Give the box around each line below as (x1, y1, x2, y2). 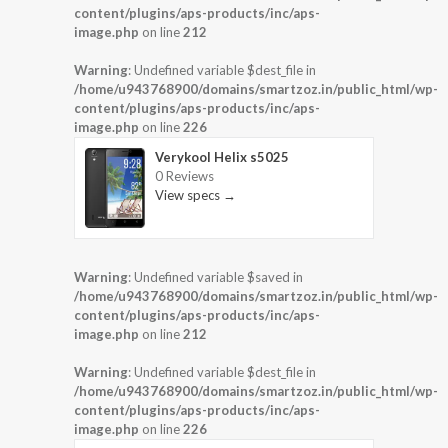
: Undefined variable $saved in (128, 268, 303, 285)
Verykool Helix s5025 (155, 149, 289, 166)
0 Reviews (155, 168, 214, 185)
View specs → (155, 187, 236, 204)
